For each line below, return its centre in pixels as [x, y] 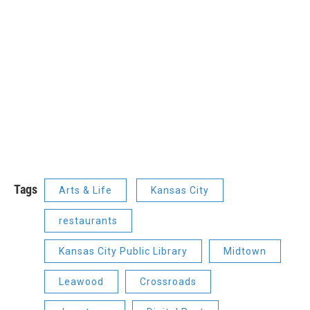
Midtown [245, 251]
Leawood [81, 281]
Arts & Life [85, 190]
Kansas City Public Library [123, 251]
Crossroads [168, 281]
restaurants [88, 220]
